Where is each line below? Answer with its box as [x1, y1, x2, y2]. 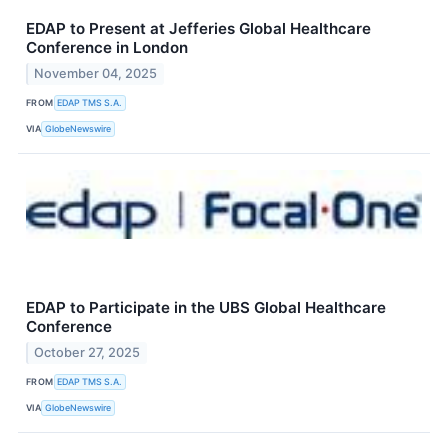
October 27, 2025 [34, 344, 141, 360]
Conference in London [26, 38, 188, 58]
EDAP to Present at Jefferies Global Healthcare [26, 19, 371, 39]
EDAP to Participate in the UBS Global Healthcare [26, 297, 386, 317]
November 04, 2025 [34, 65, 158, 81]
